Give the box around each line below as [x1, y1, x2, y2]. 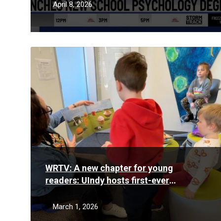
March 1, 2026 [53, 202, 98, 211]
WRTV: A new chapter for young [45, 163, 173, 173]
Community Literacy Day [45, 187, 145, 198]
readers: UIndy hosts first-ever [45, 175, 169, 185]
